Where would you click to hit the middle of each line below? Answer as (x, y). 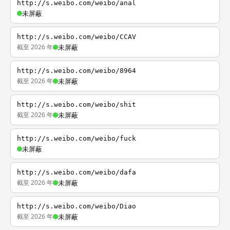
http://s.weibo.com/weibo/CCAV (76, 37)
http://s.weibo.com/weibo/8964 (76, 71)
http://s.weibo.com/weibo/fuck (76, 138)
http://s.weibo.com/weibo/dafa (76, 172)
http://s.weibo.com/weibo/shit (76, 104)
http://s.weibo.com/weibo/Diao (76, 206)
